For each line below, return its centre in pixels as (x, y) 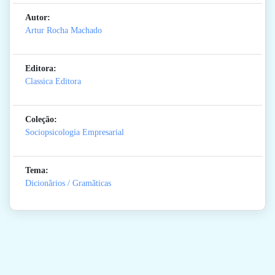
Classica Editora (53, 82)
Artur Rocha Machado (64, 31)
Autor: (38, 18)
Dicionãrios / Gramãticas (68, 184)
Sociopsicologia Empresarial (75, 133)
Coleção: (41, 120)
